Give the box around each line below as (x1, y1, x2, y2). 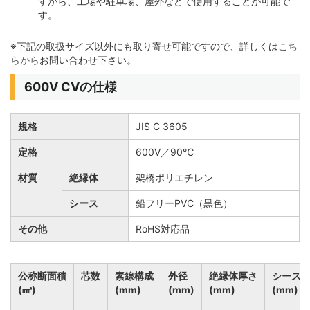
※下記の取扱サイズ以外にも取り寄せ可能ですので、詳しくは (10, 40, 278, 53)
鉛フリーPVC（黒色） (136, 197, 232, 210)
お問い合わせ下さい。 (39, 54, 136, 66)
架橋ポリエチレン (136, 172, 213, 184)
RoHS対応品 (136, 223, 190, 235)
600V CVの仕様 (24, 80, 117, 95)
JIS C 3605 (136, 120, 188, 133)
